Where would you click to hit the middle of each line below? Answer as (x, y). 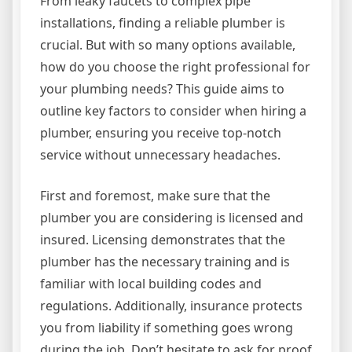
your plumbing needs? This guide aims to (162, 88)
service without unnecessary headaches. (160, 154)
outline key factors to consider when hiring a (173, 110)
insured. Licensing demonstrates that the (163, 239)
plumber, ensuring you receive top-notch (161, 132)
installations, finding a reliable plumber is (163, 22)
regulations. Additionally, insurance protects (171, 305)
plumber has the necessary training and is (165, 261)
